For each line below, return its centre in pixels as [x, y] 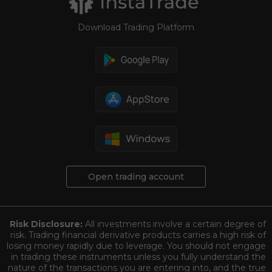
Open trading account [136, 176]
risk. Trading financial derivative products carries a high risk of [138, 235]
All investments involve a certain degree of [175, 224]
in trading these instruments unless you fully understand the [138, 257]
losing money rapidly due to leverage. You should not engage [136, 246]
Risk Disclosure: [47, 224]
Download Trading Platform [136, 27]
